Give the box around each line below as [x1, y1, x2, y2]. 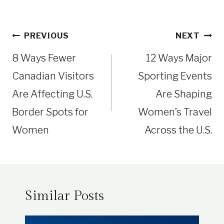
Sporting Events [138, 70, 212, 82]
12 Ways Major [146, 52, 212, 64]
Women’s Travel [138, 106, 212, 118]
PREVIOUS [24, 31, 69, 41]
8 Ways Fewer [12, 52, 76, 64]
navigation [11, 39, 76, 55]
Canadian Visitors [12, 70, 94, 82]
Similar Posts [25, 188, 104, 204]
